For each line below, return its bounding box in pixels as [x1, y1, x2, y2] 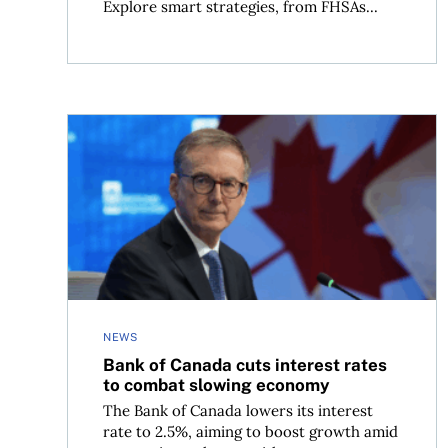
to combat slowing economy [103, 375, 331, 396]
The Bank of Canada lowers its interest [103, 401, 374, 421]
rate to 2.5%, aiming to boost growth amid [103, 422, 399, 442]
